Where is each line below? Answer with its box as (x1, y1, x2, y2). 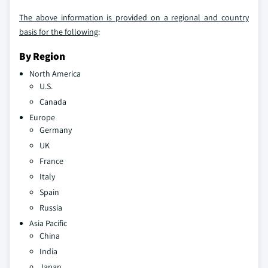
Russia (39, 202, 62, 214)
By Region (19, 49, 65, 63)
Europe (29, 112, 55, 123)
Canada (39, 96, 66, 108)
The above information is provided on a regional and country (19, 12, 249, 23)
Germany (39, 124, 72, 136)
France (39, 156, 63, 167)
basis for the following (19, 26, 98, 38)
